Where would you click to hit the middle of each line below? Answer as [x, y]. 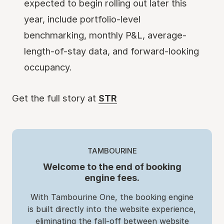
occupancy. [48, 67]
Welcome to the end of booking [112, 166]
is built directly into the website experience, [112, 209]
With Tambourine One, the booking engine [112, 197]
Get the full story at [55, 98]
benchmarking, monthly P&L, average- [105, 35]
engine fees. [112, 177]
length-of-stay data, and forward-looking [111, 51]
